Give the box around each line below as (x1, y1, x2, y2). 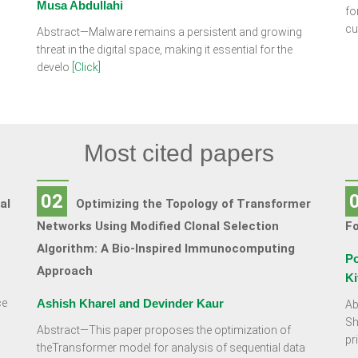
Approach (36, 264, 93, 278)
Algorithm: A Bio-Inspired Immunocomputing (36, 241, 295, 256)
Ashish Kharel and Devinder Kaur (36, 296, 224, 310)
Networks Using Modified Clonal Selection (36, 219, 279, 233)
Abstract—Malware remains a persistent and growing (36, 26, 302, 38)
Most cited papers (84, 140, 274, 166)
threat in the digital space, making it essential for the (36, 43, 292, 56)
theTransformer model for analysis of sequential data (36, 341, 305, 354)
